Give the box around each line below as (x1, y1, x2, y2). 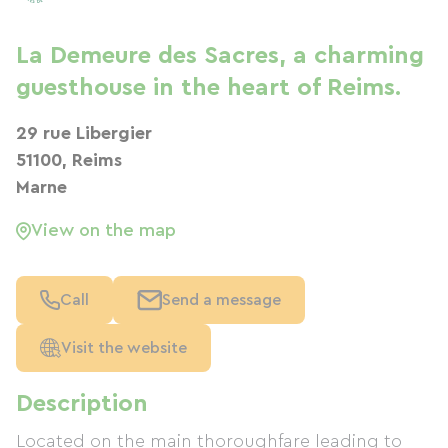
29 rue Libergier (16, 124, 152, 142)
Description (16, 392, 148, 416)
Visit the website (61, 340, 187, 356)
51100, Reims (16, 151, 122, 169)
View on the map (31, 221, 176, 239)
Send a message (162, 292, 281, 308)
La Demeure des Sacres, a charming (16, 44, 424, 68)
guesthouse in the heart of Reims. (16, 76, 401, 100)
